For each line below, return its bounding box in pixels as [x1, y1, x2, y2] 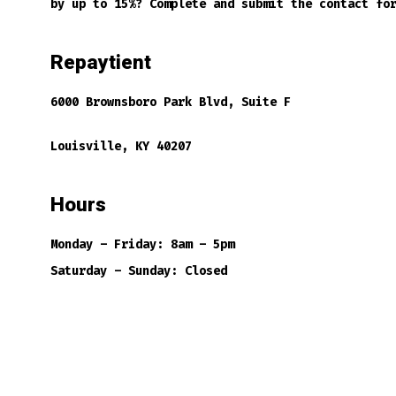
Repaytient [49, 47, 151, 78]
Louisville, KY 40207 [49, 138, 192, 154]
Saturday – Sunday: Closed [49, 263, 227, 279]
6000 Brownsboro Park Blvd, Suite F [49, 94, 291, 110]
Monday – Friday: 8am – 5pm [49, 237, 234, 253]
